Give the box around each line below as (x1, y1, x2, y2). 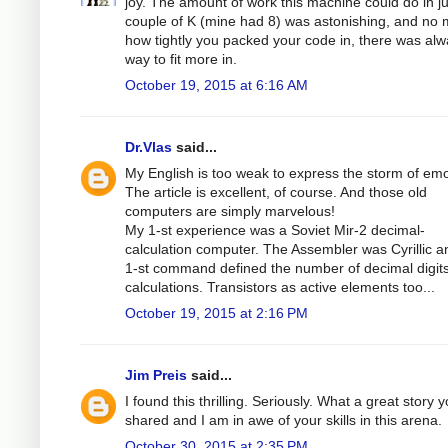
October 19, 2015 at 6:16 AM (125, 76, 308, 93)
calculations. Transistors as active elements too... (125, 278, 435, 295)
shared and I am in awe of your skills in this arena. (125, 411, 442, 428)
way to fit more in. (125, 50, 237, 67)
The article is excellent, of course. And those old (125, 183, 427, 200)
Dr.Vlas (125, 138, 172, 155)
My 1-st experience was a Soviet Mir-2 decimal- (125, 221, 425, 238)
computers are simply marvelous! (125, 202, 335, 219)
